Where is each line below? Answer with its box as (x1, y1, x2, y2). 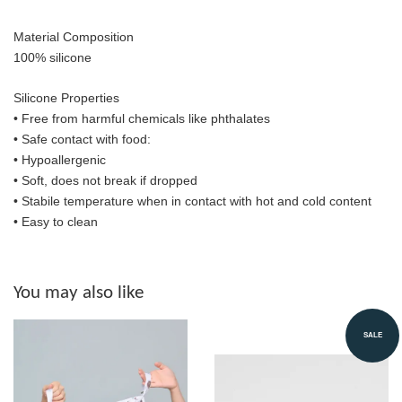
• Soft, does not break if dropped (13, 173, 197, 188)
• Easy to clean (13, 214, 98, 230)
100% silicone (13, 49, 92, 65)
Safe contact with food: (22, 132, 151, 147)
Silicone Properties (13, 91, 119, 106)
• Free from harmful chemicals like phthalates (13, 111, 270, 127)
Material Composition (13, 29, 141, 44)
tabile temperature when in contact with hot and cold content (30, 194, 371, 209)
